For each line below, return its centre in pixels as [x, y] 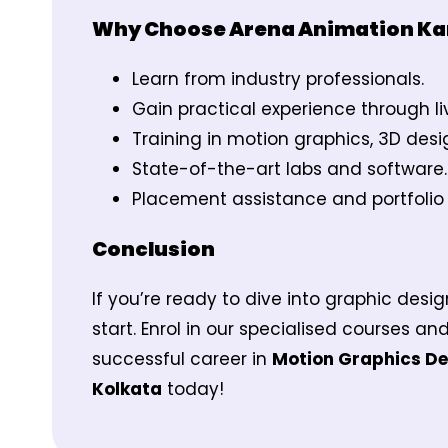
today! [193, 388]
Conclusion [153, 248]
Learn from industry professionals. [278, 78]
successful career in [182, 358]
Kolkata [127, 388]
